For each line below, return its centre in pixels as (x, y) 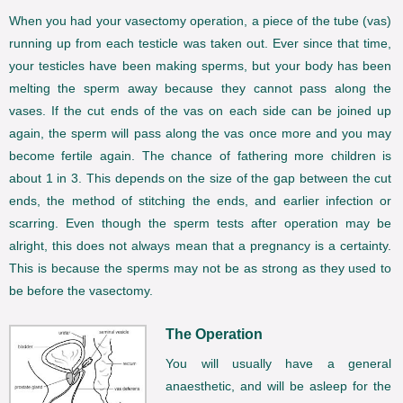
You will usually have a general (279, 364)
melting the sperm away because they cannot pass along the (200, 89)
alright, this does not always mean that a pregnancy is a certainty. (200, 246)
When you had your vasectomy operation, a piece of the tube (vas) (200, 21)
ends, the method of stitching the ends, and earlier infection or (200, 201)
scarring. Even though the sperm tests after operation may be (200, 224)
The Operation (215, 334)
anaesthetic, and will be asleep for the (279, 386)
